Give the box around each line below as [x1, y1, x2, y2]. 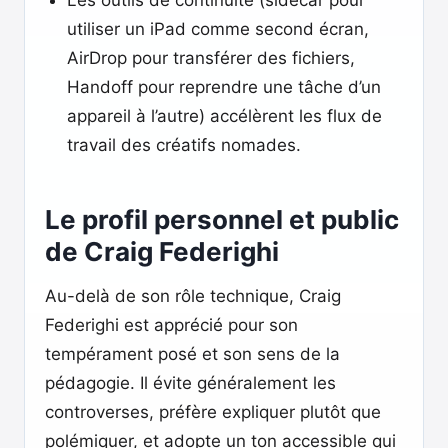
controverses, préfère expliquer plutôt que [45, 402, 381, 422]
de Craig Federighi [45, 236, 279, 267]
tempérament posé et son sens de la [45, 344, 340, 364]
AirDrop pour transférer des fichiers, [67, 48, 355, 68]
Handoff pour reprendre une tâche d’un [67, 77, 381, 97]
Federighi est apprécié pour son [45, 315, 298, 335]
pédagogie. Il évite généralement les [45, 373, 336, 393]
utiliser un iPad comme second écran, [67, 19, 369, 39]
